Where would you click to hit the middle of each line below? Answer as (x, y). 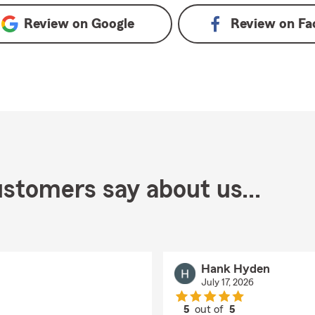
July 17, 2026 (227, 283)
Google (113, 24)
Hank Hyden (235, 269)
